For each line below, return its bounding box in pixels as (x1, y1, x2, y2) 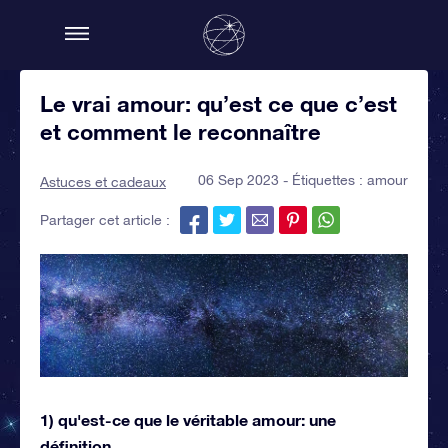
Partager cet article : (40, 212, 170, 228)
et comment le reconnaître (40, 119, 321, 145)
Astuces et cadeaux (40, 174, 166, 190)
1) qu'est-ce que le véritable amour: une (40, 409, 336, 429)
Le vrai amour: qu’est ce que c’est (40, 91, 397, 117)
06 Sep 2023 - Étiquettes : (198, 172, 367, 188)
